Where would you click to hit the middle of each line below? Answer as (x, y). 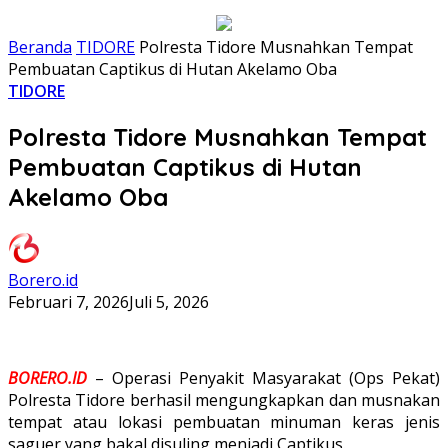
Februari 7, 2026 (68, 301)
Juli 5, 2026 (169, 301)
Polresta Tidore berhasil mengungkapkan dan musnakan (224, 399)
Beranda (40, 47)
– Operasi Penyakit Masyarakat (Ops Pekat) (263, 377)
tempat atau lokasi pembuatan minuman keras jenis (224, 421)
